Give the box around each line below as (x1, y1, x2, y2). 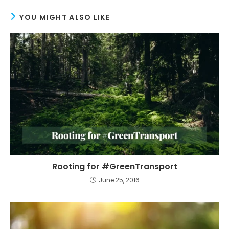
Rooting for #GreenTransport (52, 160, 177, 172)
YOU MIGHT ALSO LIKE (19, 12, 110, 22)
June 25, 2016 (98, 175, 140, 185)
